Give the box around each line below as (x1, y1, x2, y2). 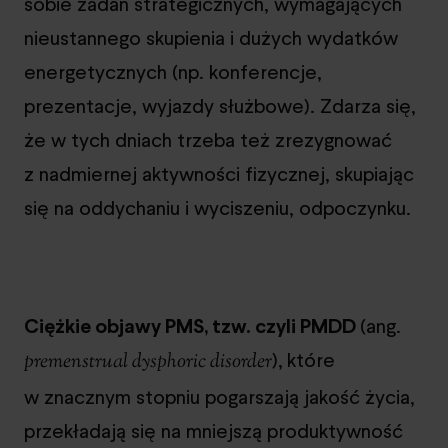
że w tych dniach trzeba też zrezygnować (24, 125, 392, 154)
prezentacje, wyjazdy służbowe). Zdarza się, (24, 91, 416, 120)
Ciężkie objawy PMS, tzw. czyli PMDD (24, 311, 360, 340)
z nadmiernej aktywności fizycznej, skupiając (24, 159, 414, 188)
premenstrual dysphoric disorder (24, 347, 272, 377)
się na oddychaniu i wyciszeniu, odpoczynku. (24, 193, 411, 222)
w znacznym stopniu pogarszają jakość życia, (24, 382, 415, 411)
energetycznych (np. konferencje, (24, 57, 322, 86)
